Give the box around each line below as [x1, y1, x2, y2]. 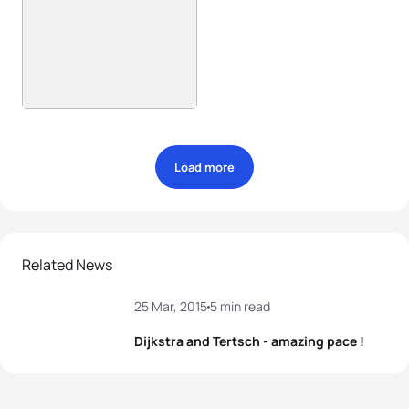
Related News [22, 255, 112, 275]
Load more [174, 159, 235, 175]
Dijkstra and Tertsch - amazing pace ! [134, 332, 364, 350]
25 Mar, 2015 [134, 298, 207, 315]
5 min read [210, 298, 270, 315]
